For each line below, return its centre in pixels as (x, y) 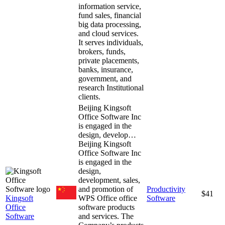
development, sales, (109, 180)
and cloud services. (108, 33)
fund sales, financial (110, 15)
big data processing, (110, 24)
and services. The (106, 216)
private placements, (109, 60)
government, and (105, 78)
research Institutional (111, 87)
